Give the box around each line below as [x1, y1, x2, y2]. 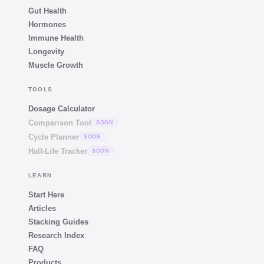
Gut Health [28, 6, 67, 16]
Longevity [28, 47, 64, 57]
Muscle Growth [28, 61, 83, 70]
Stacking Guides [28, 217, 88, 227]
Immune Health [28, 34, 84, 43]
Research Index [28, 231, 84, 240]
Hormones [28, 20, 66, 29]
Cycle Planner [28, 132, 79, 141]
